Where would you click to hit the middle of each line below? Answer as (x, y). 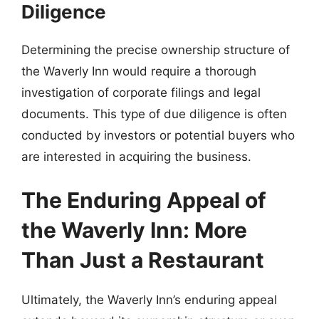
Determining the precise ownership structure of (156, 49)
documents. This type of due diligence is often (154, 114)
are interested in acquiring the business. (136, 156)
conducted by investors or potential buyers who (158, 135)
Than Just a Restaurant (143, 260)
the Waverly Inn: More (134, 230)
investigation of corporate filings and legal (141, 92)
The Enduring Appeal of (144, 200)
